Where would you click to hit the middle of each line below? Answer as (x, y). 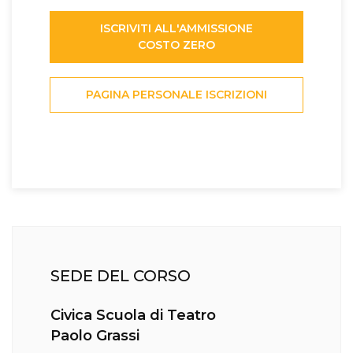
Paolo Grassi (95, 335)
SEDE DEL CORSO (121, 275)
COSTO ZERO (176, 45)
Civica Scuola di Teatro (133, 315)
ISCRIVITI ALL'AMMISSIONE (176, 29)
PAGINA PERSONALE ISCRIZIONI (176, 94)
